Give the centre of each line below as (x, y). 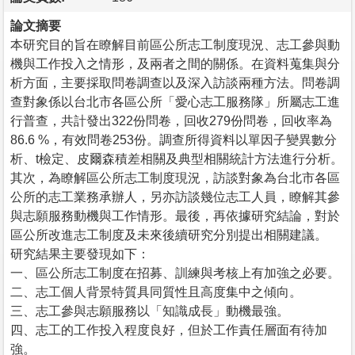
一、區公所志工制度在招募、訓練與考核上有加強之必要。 (175, 273)
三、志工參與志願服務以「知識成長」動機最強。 (150, 311)
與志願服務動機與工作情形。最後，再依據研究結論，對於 (175, 216)
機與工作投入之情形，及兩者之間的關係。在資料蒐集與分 (175, 63)
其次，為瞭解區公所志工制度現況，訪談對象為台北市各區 (175, 177)
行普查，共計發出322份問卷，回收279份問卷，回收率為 (171, 120)
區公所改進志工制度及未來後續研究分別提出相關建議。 (169, 235)
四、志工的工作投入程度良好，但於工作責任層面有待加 (169, 330)
